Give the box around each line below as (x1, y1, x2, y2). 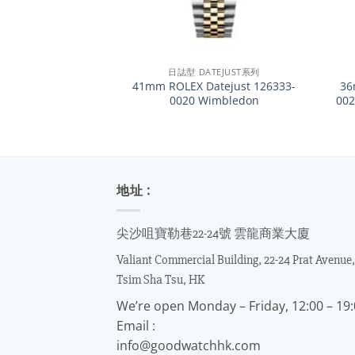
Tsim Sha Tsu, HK (116, 271, 204, 288)
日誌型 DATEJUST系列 (168, 66, 260, 78)
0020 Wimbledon (169, 93, 259, 109)
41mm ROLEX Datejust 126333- (132, 78, 296, 94)
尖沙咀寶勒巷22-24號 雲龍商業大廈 (116, 225, 310, 242)
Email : (116, 316, 155, 334)
